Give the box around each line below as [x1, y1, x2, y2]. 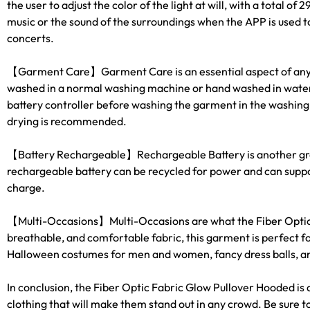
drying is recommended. [7, 113, 127, 128]
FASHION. [70, 5, 167, 32]
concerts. [7, 30, 54, 45]
